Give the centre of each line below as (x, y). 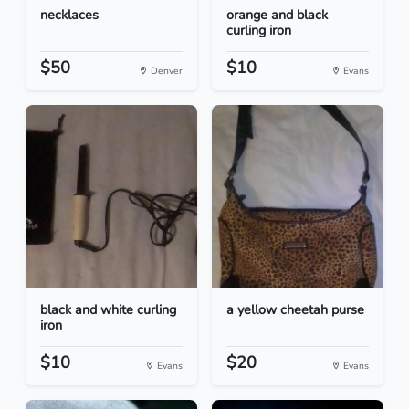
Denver (165, 71)
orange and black (277, 15)
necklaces (69, 15)
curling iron (259, 31)
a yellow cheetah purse (295, 310)
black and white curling (108, 310)
